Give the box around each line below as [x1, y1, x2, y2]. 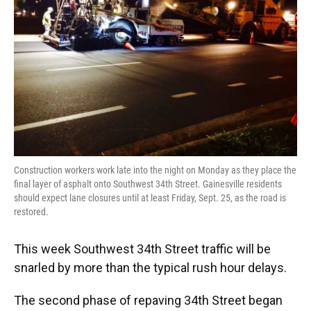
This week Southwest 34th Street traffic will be [14, 242, 271, 256]
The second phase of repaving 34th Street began [14, 293, 283, 308]
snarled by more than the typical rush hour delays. [14, 260, 287, 275]
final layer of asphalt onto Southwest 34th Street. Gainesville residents [14, 178, 282, 190]
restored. [14, 206, 49, 217]
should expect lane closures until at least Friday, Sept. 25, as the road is [14, 192, 286, 203]
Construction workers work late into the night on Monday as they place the [14, 165, 296, 176]
